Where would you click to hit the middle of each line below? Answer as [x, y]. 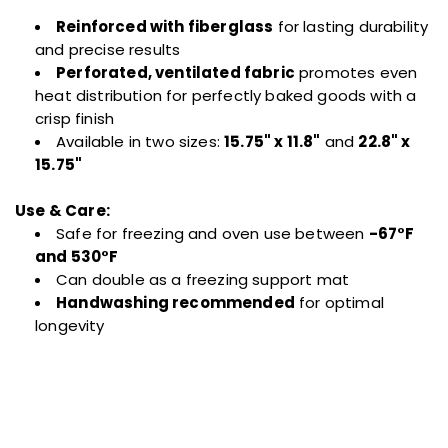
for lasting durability [351, 26]
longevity [70, 325]
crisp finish [75, 118]
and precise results [108, 49]
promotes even [356, 72]
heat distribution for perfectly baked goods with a [226, 95]
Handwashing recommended [175, 302]
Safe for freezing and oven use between [212, 233]
